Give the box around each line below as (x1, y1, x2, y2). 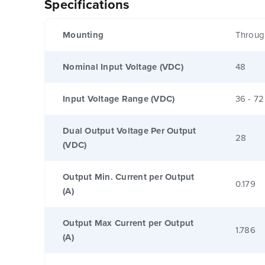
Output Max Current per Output (63, 216, 194, 230)
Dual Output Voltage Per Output (63, 124, 196, 137)
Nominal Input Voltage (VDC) (63, 60, 183, 73)
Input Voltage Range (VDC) (63, 92, 175, 105)
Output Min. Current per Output (63, 170, 195, 183)
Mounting (63, 28, 104, 41)
